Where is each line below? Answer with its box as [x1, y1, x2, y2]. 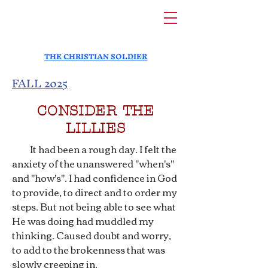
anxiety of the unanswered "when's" [12, 154, 174, 172]
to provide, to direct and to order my [12, 183, 177, 201]
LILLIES [66, 120, 126, 136]
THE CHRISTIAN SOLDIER [44, 48, 147, 65]
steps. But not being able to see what [12, 197, 176, 215]
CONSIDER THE [37, 102, 154, 119]
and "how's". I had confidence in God [12, 169, 177, 187]
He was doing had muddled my [12, 212, 154, 230]
